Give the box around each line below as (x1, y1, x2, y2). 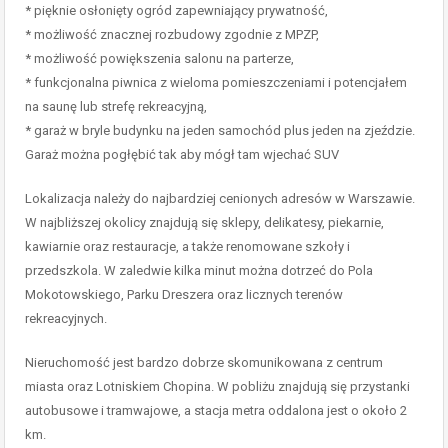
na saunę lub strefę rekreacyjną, (25, 99, 207, 114)
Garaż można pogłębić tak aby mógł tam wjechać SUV (25, 147, 339, 162)
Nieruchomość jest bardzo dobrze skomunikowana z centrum (25, 355, 383, 370)
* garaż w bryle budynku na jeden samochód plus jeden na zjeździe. (25, 123, 415, 138)
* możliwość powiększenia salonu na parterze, (25, 51, 294, 66)
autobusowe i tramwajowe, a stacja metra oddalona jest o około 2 (25, 403, 407, 418)
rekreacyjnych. (25, 311, 107, 326)
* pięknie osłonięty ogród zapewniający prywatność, (25, 3, 328, 18)
